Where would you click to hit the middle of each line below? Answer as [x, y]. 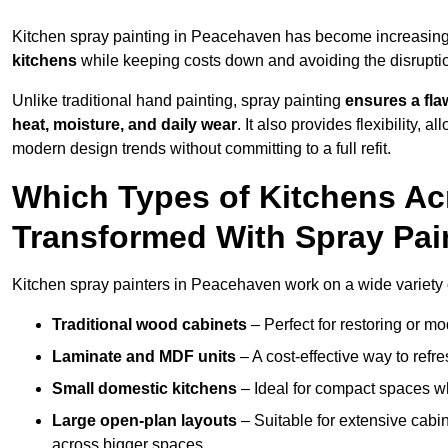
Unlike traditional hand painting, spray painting [178, 101]
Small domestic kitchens [144, 389]
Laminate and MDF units [144, 357]
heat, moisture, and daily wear [124, 125]
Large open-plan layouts [144, 421]
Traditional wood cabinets [149, 325]
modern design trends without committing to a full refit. [201, 149]
